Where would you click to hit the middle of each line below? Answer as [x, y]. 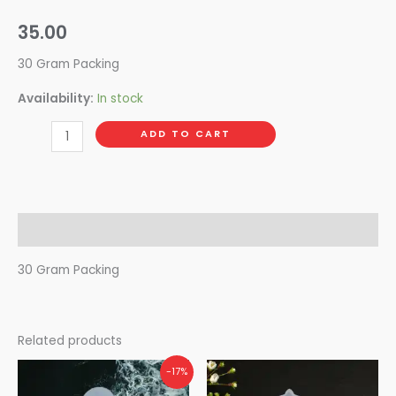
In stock [120, 98]
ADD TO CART [185, 134]
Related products [70, 340]
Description [54, 230]
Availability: [56, 98]
